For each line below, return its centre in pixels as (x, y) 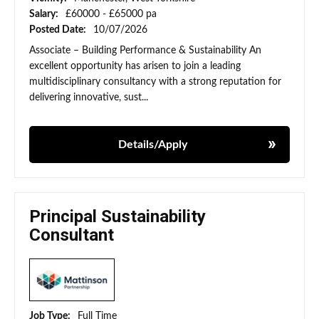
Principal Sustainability (117, 217)
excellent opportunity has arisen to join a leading (135, 67)
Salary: (45, 15)
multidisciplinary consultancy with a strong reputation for (155, 82)
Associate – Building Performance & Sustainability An (145, 51)
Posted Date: (59, 30)
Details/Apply (152, 145)
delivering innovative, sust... (89, 98)
